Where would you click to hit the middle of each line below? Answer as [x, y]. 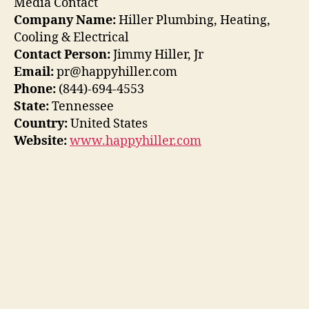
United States [108, 123]
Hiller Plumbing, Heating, [193, 20]
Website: [40, 141]
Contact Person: [62, 54]
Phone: [35, 89]
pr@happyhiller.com [116, 72]
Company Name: [65, 20]
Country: [41, 123]
